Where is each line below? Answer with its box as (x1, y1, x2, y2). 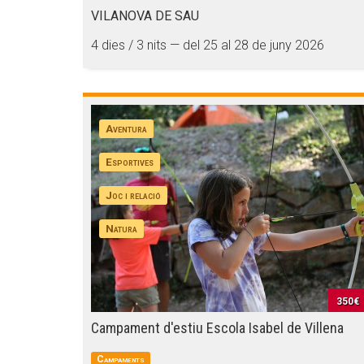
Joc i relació (106, 188, 162, 201)
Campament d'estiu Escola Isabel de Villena (91, 319, 344, 336)
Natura (106, 222, 138, 235)
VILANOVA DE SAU (91, 8, 199, 24)
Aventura (106, 122, 148, 135)
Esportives (106, 155, 154, 168)
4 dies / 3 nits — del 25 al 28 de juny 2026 (91, 37, 324, 53)
